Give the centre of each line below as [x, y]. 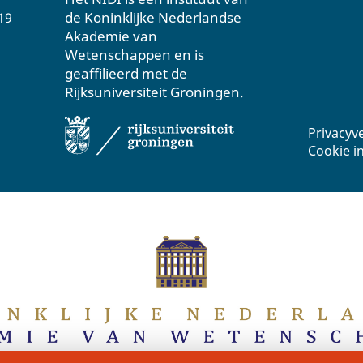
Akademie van [111, 36]
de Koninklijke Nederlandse [153, 18]
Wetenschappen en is [135, 55]
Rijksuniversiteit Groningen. [154, 92]
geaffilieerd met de [126, 74]
